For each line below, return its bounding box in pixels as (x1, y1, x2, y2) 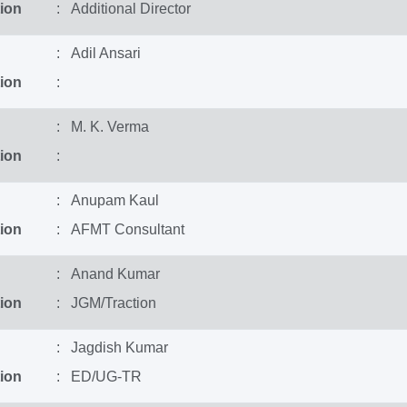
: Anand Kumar (55, 266, 160, 282)
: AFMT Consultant (55, 222, 184, 237)
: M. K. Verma (55, 119, 149, 134)
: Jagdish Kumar (55, 340, 168, 355)
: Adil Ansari (55, 45, 141, 61)
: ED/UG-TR (55, 369, 142, 384)
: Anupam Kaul (55, 193, 159, 208)
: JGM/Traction (55, 295, 156, 311)
